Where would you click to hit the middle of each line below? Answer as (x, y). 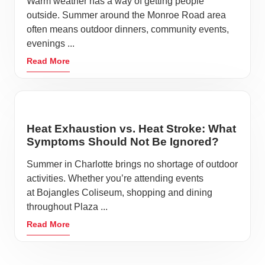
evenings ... (51, 44)
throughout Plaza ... (67, 207)
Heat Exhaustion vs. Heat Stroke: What (131, 129)
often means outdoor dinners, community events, (128, 30)
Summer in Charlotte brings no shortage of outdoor (132, 164)
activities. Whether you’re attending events (115, 179)
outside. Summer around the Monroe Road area (126, 15)
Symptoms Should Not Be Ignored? (123, 142)
